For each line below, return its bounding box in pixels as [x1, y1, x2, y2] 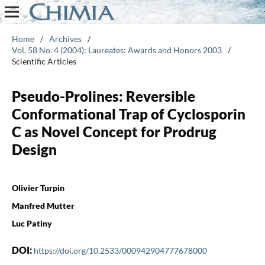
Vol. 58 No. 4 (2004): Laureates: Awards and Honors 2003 [11, 44, 222, 55]
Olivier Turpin [11, 182, 64, 193]
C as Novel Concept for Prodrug [11, 122, 216, 140]
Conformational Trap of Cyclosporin [11, 105, 245, 122]
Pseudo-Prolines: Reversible [11, 87, 195, 105]
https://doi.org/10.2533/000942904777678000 [33, 245, 207, 256]
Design [11, 140, 57, 158]
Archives [49, 33, 82, 44]
